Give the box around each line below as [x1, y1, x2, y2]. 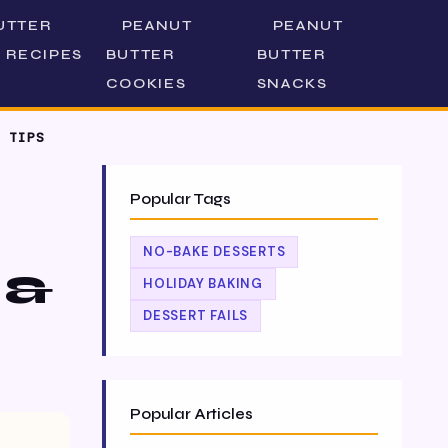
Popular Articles [130, 405, 253, 423]
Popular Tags [130, 190, 232, 208]
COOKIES [105, 75, 187, 92]
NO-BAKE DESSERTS [143, 243, 286, 260]
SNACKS [256, 75, 328, 92]
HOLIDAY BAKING [143, 275, 263, 292]
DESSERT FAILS [143, 307, 249, 324]
